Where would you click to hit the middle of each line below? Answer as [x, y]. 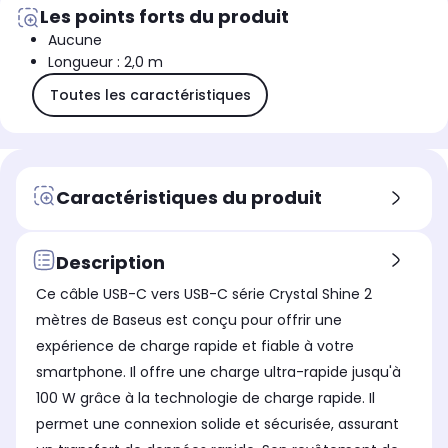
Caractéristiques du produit [189, 197]
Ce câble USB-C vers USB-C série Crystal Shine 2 [204, 294]
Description [110, 262]
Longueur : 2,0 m [105, 62]
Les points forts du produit [164, 17]
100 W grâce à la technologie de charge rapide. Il [205, 398]
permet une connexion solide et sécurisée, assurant [217, 424]
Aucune [75, 40]
